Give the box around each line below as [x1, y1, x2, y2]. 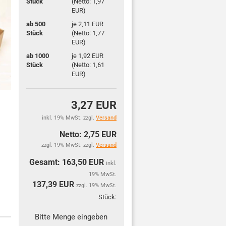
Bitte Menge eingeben [35, 212, 108, 221]
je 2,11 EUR [71, 20, 103, 28]
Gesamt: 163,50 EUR [29, 157, 106, 167]
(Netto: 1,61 [71, 61, 104, 69]
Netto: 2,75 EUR [59, 130, 117, 139]
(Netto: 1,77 [71, 29, 104, 37]
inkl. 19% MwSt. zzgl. [41, 115, 96, 121]
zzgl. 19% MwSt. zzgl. [41, 142, 96, 148]
